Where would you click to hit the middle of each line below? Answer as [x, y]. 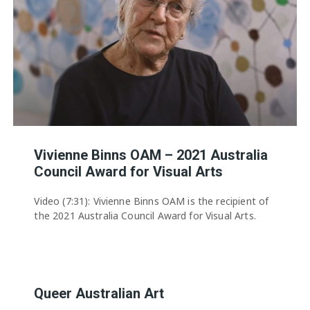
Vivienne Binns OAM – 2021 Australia [151, 155]
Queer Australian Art [99, 293]
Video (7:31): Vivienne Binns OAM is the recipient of [152, 201]
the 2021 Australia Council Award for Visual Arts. [145, 215]
